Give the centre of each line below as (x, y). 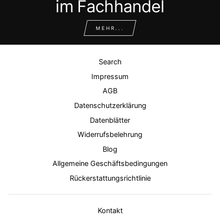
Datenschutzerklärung (110, 105)
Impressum (110, 76)
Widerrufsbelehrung (110, 135)
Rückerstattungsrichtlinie (110, 178)
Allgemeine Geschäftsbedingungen (110, 164)
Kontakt (110, 210)
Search (110, 62)
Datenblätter (110, 120)
